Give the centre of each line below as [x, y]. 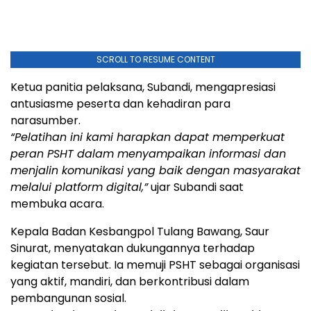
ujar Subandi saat [196, 187]
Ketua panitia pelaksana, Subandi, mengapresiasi [143, 87]
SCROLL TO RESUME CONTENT [155, 60]
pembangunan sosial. [68, 299]
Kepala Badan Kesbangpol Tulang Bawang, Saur [140, 232]
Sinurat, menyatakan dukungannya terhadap [133, 249]
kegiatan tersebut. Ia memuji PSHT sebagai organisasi [155, 265]
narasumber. [45, 121]
